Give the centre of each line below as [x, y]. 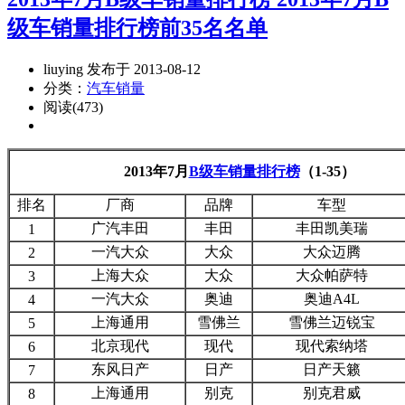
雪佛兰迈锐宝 [332, 322]
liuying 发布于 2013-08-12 [122, 69]
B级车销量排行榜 [244, 171]
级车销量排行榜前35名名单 [137, 28]
